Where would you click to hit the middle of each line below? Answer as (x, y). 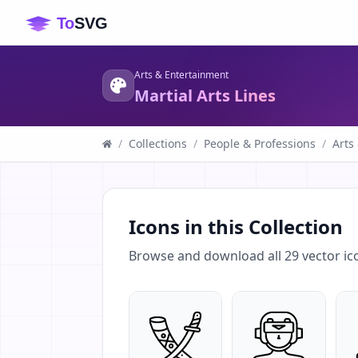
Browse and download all (207, 256)
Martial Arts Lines (205, 95)
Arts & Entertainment (181, 75)
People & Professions (260, 143)
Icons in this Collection (236, 227)
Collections (158, 143)
